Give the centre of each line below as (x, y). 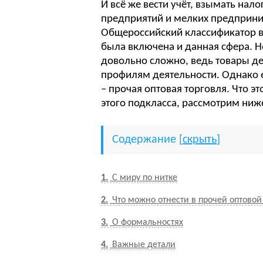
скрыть (200, 140)
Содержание (144, 140)
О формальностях (146, 222)
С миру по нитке (144, 178)
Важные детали (143, 245)
